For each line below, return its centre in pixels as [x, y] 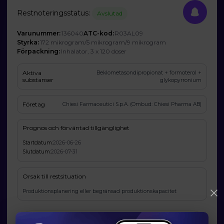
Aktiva [32, 73]
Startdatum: [38, 143]
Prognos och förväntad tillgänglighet [76, 128]
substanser [38, 80]
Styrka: [28, 42]
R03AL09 [129, 33]
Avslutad [110, 13]
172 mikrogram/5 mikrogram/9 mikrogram [103, 42]
